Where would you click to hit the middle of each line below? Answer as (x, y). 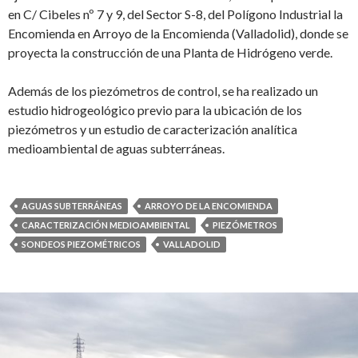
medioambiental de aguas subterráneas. (116, 148)
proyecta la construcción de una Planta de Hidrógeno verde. (170, 52)
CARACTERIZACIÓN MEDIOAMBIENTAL (106, 225)
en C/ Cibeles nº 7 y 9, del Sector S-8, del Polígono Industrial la (175, 14)
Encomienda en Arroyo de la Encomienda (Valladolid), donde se (178, 33)
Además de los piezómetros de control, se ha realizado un (163, 91)
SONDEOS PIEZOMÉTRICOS (81, 244)
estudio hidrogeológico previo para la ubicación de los (155, 110)
